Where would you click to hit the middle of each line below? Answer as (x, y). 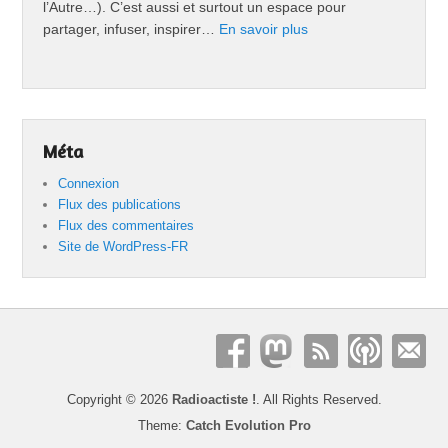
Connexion (89, 183)
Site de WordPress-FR (123, 246)
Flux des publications (120, 204)
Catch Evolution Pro (248, 426)
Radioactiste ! (213, 400)
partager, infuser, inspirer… (131, 28)
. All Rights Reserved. (318, 400)
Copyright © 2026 (119, 400)
